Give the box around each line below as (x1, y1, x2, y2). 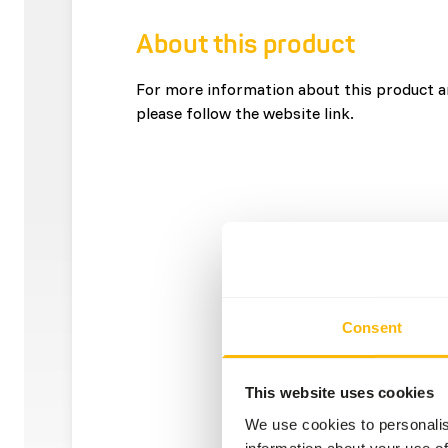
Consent (342, 318, 402, 336)
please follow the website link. (136, 102, 354, 123)
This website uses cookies (244, 383, 434, 401)
